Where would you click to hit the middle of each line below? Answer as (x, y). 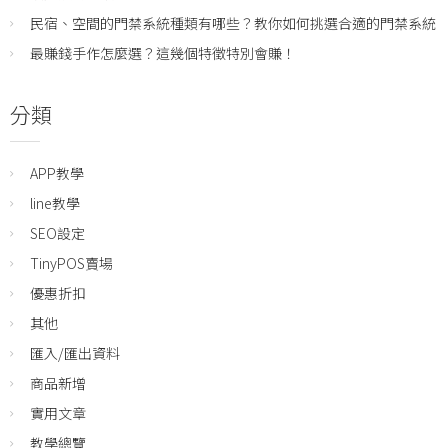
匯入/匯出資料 (75, 353)
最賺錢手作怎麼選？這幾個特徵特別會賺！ (163, 53)
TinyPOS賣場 (71, 263)
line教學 (55, 203)
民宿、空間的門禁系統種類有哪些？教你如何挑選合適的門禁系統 (233, 23)
